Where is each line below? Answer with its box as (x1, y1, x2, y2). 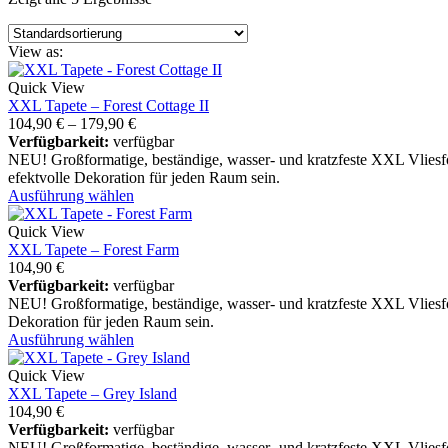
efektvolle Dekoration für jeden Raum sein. (8, 168, 280, 186)
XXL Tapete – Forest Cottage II (8, 96, 209, 114)
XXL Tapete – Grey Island (8, 384, 177, 402)
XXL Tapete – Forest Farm (8, 240, 179, 258)
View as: (8, 42, 63, 60)
